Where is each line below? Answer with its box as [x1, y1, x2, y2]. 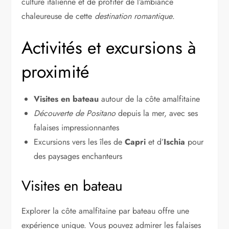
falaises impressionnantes [34, 121, 120, 133]
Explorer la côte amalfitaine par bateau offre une [21, 204, 190, 217]
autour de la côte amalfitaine [99, 93, 200, 105]
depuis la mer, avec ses [116, 107, 198, 119]
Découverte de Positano [34, 107, 116, 119]
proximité [21, 59, 90, 84]
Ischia [164, 135, 186, 148]
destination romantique [95, 10, 173, 22]
